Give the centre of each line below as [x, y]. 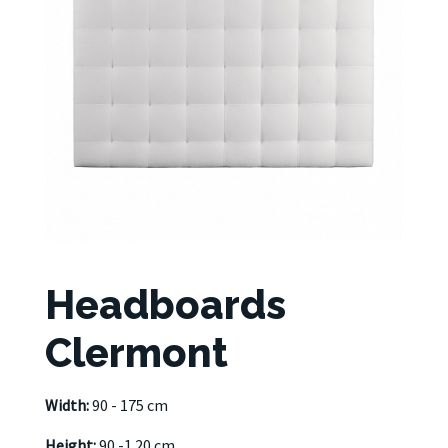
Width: [67, 405]
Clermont [136, 353]
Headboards [165, 305]
